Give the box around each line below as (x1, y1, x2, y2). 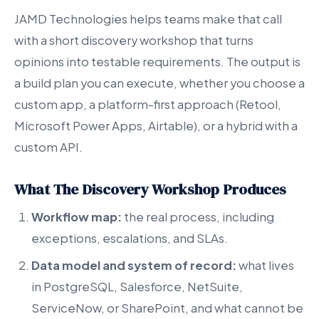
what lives (236, 258, 294, 273)
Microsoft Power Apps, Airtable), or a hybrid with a (14, 118, 298, 134)
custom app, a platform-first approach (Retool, (14, 97, 281, 113)
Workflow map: (31, 209, 122, 225)
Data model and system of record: (31, 258, 236, 273)
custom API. (14, 140, 83, 155)
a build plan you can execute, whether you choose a (14, 75, 305, 91)
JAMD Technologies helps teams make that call (14, 11, 282, 27)
